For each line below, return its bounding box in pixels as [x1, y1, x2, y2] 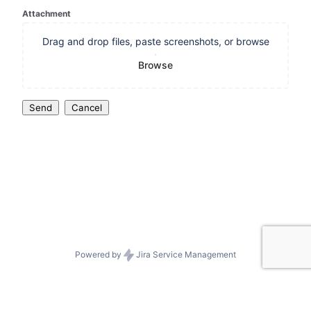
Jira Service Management [134, 249, 236, 260]
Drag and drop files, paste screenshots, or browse [42, 35, 269, 47]
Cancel [72, 102, 103, 113]
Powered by [75, 249, 124, 260]
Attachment [22, 8, 72, 19]
